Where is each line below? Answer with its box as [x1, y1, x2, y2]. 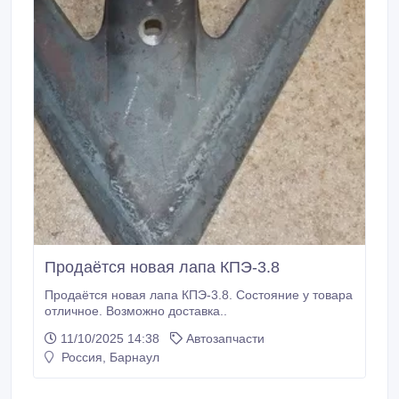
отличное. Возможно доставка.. [45, 304, 227, 318]
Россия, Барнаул [58, 350, 159, 364]
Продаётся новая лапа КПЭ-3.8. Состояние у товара [45, 288, 353, 302]
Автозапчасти [186, 331, 265, 346]
